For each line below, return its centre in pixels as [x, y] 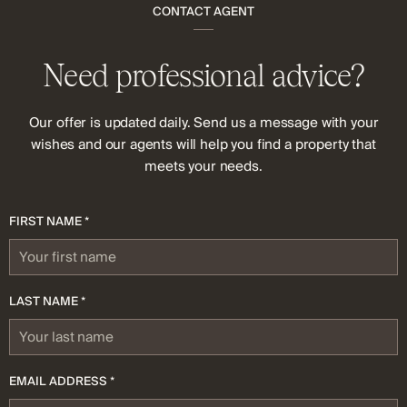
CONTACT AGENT [203, 11]
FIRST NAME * [49, 222]
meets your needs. [203, 167]
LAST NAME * [47, 302]
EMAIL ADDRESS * [62, 382]
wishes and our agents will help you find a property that [203, 145]
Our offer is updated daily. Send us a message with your [203, 123]
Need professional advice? [203, 76]
